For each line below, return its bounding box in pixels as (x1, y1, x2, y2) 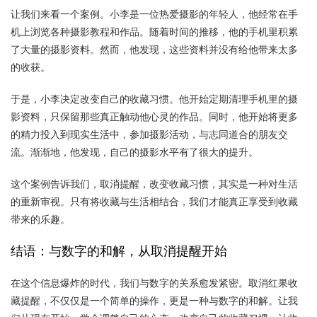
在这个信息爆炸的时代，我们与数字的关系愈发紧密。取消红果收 (11, 276, 298, 289)
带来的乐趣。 (11, 212, 70, 226)
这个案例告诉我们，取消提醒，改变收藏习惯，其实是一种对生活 (11, 177, 298, 190)
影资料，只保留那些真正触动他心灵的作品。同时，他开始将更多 (11, 110, 298, 123)
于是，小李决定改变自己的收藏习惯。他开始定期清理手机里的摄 (11, 92, 298, 105)
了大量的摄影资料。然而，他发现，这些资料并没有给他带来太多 (11, 42, 298, 56)
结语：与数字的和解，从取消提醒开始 (11, 242, 227, 260)
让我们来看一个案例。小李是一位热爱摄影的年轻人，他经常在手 (11, 7, 298, 21)
